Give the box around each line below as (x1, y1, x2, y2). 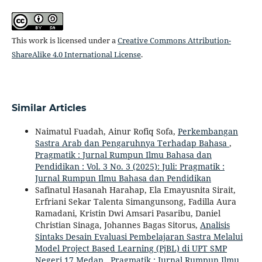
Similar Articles (11, 102, 87, 113)
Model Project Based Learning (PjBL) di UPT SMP (35, 242, 227, 254)
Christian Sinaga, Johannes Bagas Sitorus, (35, 219, 200, 230)
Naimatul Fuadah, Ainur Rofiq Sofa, (35, 125, 178, 137)
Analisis (199, 219, 230, 230)
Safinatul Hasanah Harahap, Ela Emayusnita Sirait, (35, 184, 236, 195)
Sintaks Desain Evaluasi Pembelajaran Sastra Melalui (35, 230, 243, 242)
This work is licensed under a (11, 35, 118, 46)
